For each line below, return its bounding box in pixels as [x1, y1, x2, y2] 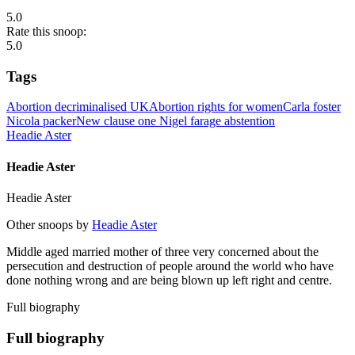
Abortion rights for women [149, 100, 283, 114]
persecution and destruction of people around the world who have [6, 258, 334, 273]
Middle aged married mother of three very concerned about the [6, 244, 319, 258]
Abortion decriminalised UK [6, 100, 149, 114]
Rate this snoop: [6, 24, 86, 38]
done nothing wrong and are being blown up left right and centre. [6, 273, 332, 287]
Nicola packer [6, 114, 76, 128]
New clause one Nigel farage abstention [76, 114, 275, 128]
